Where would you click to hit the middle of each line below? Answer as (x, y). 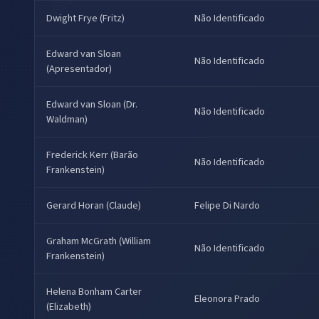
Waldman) (67, 120)
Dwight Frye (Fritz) (85, 19)
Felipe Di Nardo (227, 206)
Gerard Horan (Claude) (94, 206)
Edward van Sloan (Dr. (92, 105)
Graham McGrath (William (99, 241)
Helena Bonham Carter (94, 292)
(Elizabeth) (69, 307)
